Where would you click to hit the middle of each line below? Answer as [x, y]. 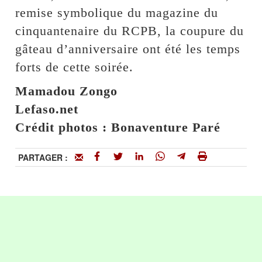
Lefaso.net [47, 109]
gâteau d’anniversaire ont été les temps [128, 49]
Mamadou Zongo [67, 91]
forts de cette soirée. [75, 67]
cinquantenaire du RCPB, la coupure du [130, 31]
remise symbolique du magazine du [117, 13]
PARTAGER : [47, 158]
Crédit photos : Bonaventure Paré [118, 127]
